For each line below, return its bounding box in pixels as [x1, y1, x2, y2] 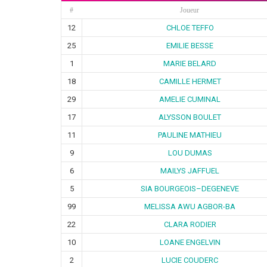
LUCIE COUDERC [162, 255, 218, 265]
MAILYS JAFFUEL [160, 166, 219, 175]
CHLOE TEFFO [166, 23, 214, 32]
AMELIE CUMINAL [159, 94, 221, 104]
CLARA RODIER [163, 219, 216, 229]
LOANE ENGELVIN [159, 237, 221, 247]
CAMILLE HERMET [159, 76, 221, 86]
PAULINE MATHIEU [158, 130, 222, 139]
